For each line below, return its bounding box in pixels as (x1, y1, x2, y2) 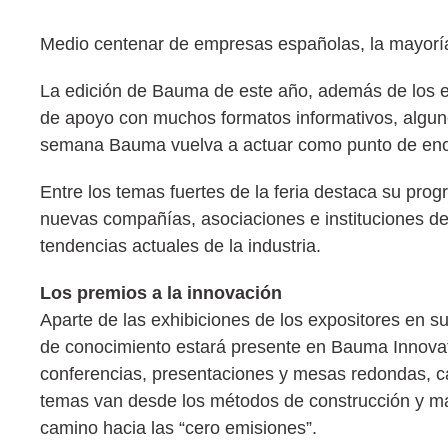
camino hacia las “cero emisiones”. (40, 418, 317, 439)
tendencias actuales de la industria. (40, 236, 321, 257)
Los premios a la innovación (40, 283, 282, 304)
